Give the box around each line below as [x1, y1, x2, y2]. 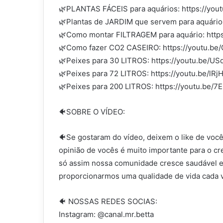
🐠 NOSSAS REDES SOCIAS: [59, 197, 157, 207]
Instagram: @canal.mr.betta [59, 210, 154, 220]
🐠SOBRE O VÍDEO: [59, 107, 125, 117]
